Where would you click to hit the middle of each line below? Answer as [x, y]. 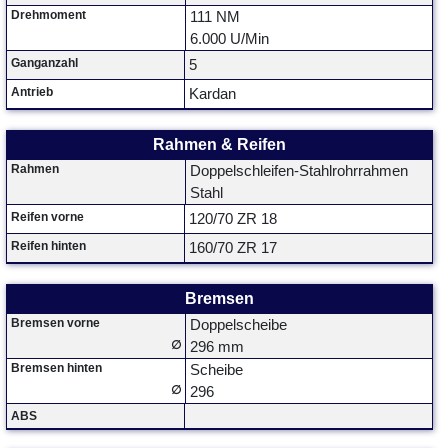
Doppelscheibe [238, 325]
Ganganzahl [44, 63]
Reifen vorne [47, 217]
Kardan [212, 94]
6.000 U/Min [229, 39]
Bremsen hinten [56, 368]
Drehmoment [48, 15]
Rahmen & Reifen [219, 144]
